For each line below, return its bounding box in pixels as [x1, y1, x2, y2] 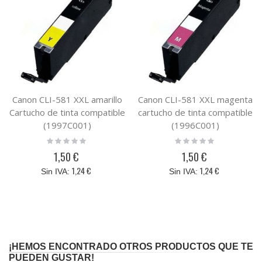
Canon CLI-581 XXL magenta [137, 94, 253, 106]
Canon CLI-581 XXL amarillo [12, 94, 122, 106]
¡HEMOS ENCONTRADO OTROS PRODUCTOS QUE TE [9, 242, 253, 252]
